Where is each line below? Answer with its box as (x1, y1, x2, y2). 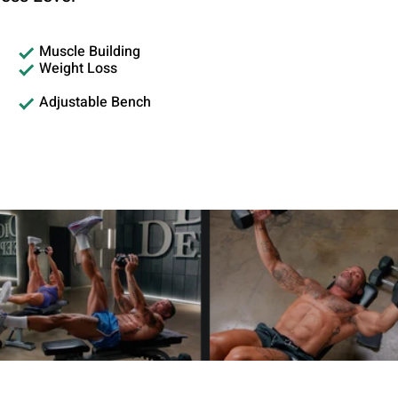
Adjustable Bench (39, 92, 151, 114)
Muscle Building (39, 41, 140, 63)
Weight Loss (39, 58, 117, 80)
